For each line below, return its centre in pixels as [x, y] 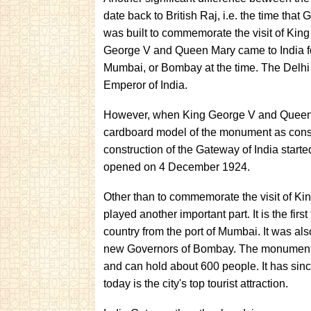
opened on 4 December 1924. [177, 167]
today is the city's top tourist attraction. [196, 284]
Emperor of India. [145, 85]
